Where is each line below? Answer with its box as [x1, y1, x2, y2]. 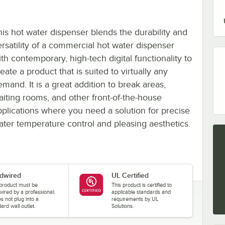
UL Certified [111, 171, 149, 179]
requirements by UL [111, 195, 159, 202]
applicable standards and [111, 188, 171, 195]
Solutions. [111, 202, 134, 209]
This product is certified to [111, 181, 172, 188]
